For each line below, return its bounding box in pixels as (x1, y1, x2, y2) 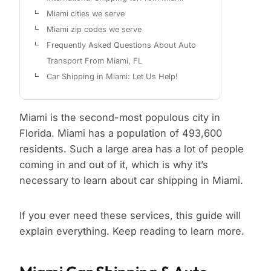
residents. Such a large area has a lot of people (19, 143, 244, 155)
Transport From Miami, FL (47, 56, 142, 66)
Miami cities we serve (47, 9, 125, 19)
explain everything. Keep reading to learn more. (19, 225, 244, 238)
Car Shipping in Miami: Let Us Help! (47, 72, 178, 82)
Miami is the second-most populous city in (19, 111, 220, 124)
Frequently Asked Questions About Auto (47, 41, 196, 50)
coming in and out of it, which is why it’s (19, 158, 208, 171)
